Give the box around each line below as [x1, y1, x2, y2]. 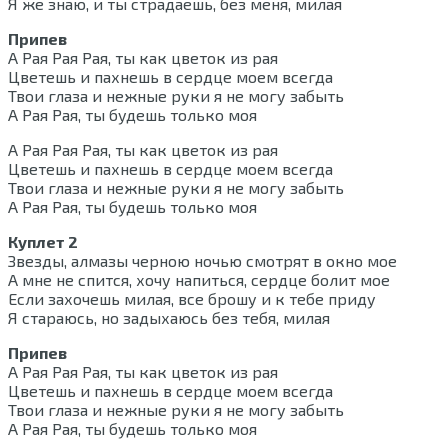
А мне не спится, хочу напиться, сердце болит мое [8, 270, 390, 290]
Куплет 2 [8, 232, 78, 252]
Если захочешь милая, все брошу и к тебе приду [8, 289, 376, 309]
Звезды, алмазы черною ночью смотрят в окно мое [8, 251, 397, 271]
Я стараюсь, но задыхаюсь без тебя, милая [8, 308, 330, 328]
